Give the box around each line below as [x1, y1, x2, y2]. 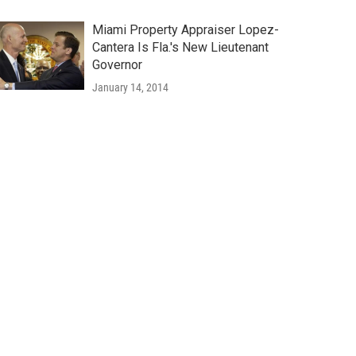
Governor [91, 57, 142, 73]
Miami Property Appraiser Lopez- [91, 22, 279, 38]
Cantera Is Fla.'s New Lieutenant [91, 40, 269, 56]
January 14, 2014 [91, 81, 168, 95]
